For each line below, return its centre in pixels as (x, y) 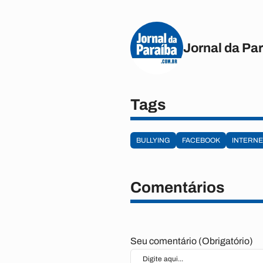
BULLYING (153, 140)
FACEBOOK (201, 140)
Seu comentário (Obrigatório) (192, 241)
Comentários (177, 187)
